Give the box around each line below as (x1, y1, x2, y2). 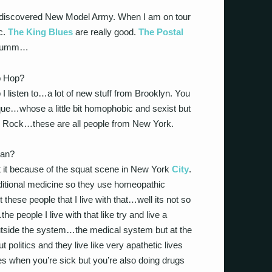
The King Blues (8, 27, 73, 37)
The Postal (138, 27, 183, 37)
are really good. (73, 27, 138, 37)
